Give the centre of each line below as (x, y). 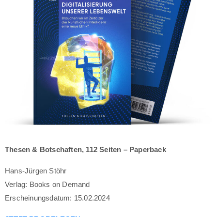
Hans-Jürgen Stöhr (36, 170)
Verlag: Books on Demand (47, 184)
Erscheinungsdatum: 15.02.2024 (57, 198)
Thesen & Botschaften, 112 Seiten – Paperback (85, 149)
